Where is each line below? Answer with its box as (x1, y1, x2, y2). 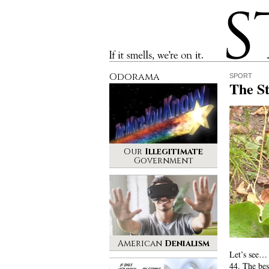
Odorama (109, 70, 160, 83)
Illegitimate (145, 146, 203, 157)
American (117, 238, 165, 249)
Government (133, 155, 193, 166)
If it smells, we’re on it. (109, 49, 175, 59)
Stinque (226, 10, 248, 20)
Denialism (164, 238, 210, 249)
